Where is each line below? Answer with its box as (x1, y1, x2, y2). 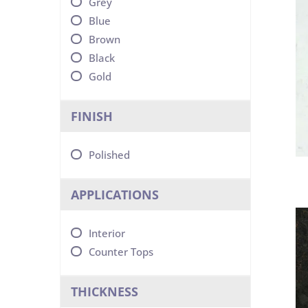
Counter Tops (89, 245, 153, 258)
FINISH (71, 108, 113, 124)
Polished (89, 148, 130, 162)
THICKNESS (71, 283, 138, 300)
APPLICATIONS (71, 186, 159, 203)
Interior (89, 226, 125, 240)
